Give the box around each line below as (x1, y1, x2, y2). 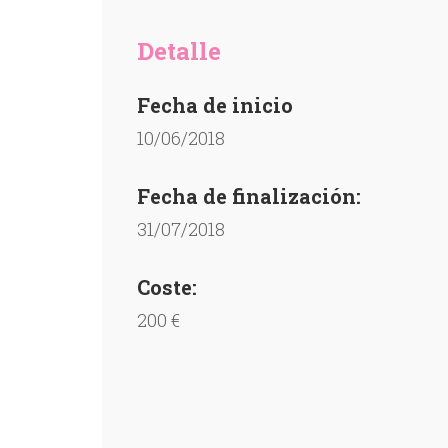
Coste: (137, 274, 197, 300)
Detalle (137, 35, 221, 67)
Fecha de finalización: (137, 183, 361, 209)
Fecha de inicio (137, 92, 293, 118)
